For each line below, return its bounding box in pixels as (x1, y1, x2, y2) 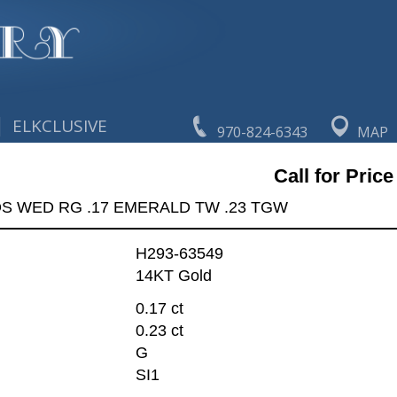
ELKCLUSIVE (12, 114, 108, 137)
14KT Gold (135, 267, 212, 285)
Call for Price (273, 164, 393, 187)
